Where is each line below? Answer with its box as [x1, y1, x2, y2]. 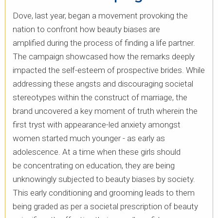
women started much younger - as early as [13, 133, 165, 144]
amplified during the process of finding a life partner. [13, 38, 195, 48]
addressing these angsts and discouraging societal [13, 79, 193, 89]
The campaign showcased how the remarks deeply [13, 52, 195, 62]
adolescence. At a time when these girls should [13, 147, 181, 157]
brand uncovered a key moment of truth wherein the [13, 106, 198, 116]
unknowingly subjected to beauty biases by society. [13, 174, 195, 184]
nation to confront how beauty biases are [13, 24, 160, 35]
